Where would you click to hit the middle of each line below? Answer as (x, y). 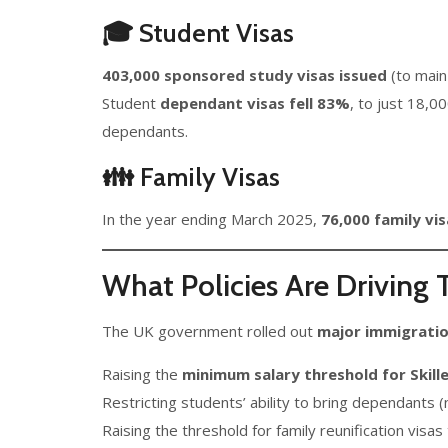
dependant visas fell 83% (255, 103)
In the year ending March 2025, (211, 219)
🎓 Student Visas (198, 33)
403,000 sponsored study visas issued (244, 75)
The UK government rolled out (209, 331)
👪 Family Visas (191, 177)
